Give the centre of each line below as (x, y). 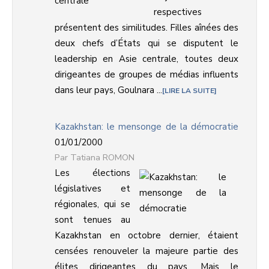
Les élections (92, 173)
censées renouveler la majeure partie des (147, 251)
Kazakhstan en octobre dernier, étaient (147, 235)
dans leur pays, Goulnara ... (108, 90)
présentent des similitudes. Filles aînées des (147, 28)
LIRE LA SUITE (189, 91)
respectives (178, 12)
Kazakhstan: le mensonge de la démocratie (147, 127)
